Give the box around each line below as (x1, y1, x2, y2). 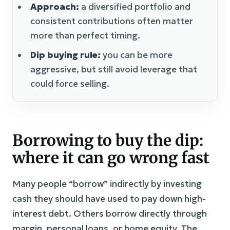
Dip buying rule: (30, 49, 101, 61)
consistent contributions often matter (30, 15, 193, 27)
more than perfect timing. (30, 29, 140, 41)
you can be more (101, 49, 172, 61)
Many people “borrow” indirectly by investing (12, 178, 202, 189)
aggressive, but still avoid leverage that (30, 63, 197, 75)
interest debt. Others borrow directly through (12, 207, 207, 219)
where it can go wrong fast (12, 147, 209, 167)
